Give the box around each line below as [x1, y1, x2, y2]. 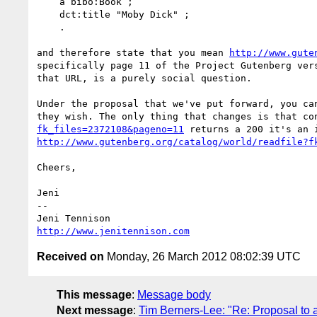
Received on [37, 250, 104, 263]
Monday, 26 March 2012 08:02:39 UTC [104, 250, 301, 263]
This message [57, 288, 132, 301]
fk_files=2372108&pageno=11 [37, 123, 184, 134]
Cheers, [37, 161, 76, 173]
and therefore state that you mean [37, 47, 229, 58]
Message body [137, 288, 211, 301]
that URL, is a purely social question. [37, 72, 252, 83]
